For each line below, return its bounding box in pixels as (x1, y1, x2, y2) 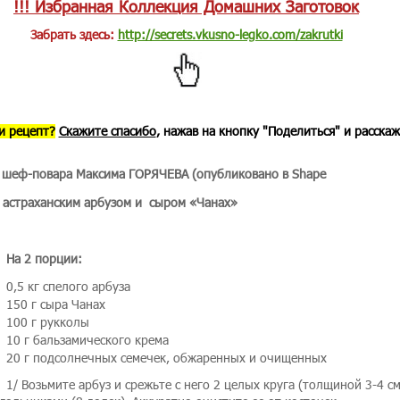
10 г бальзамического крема (5, 331, 169, 349)
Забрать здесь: (29, 26, 118, 43)
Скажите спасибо (58, 122, 156, 139)
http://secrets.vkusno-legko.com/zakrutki (117, 26, 343, 43)
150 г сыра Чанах (5, 296, 105, 313)
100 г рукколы (5, 313, 89, 331)
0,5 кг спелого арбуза (5, 278, 130, 296)
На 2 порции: (5, 249, 82, 267)
